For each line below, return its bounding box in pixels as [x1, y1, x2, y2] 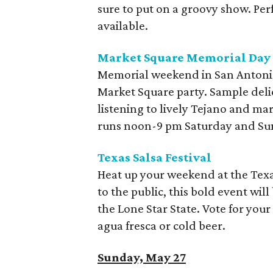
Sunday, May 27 [97, 250, 186, 264]
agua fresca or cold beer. [97, 218, 225, 233]
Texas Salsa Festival [97, 150, 211, 165]
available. [97, 18, 148, 33]
